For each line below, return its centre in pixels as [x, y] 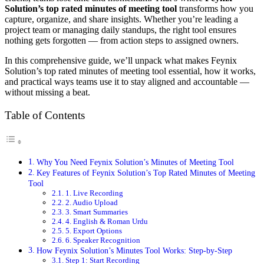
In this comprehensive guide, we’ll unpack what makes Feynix [121, 60]
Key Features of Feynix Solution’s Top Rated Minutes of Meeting [146, 173]
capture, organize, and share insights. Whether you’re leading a [121, 19]
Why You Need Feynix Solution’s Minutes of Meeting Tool [135, 162]
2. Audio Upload [91, 203]
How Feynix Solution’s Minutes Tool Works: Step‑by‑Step [134, 251]
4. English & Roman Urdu [106, 222]
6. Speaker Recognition [103, 240]
